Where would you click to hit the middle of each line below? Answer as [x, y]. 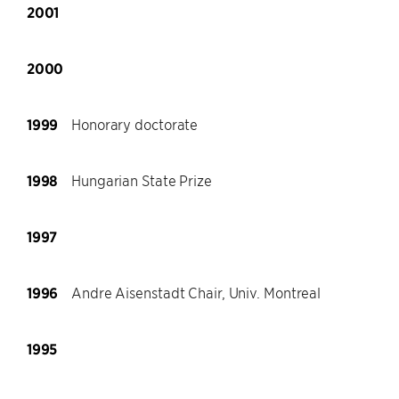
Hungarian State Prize [142, 180]
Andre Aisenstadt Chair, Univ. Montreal [196, 292]
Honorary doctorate [135, 124]
